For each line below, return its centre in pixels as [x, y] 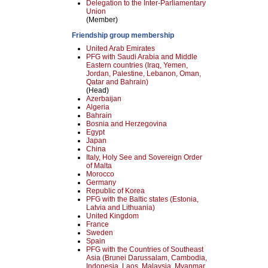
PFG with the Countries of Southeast [145, 249]
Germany [101, 182]
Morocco [100, 174]
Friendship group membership [123, 35]
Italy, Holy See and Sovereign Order [144, 157]
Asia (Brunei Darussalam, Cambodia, [147, 258]
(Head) [98, 90]
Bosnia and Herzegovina [127, 124]
